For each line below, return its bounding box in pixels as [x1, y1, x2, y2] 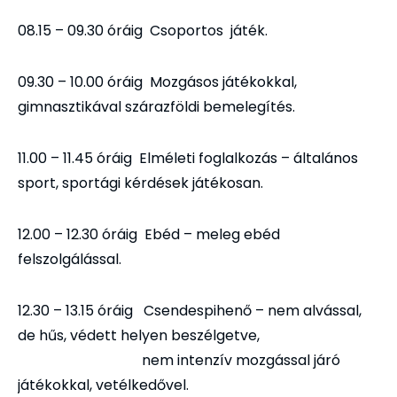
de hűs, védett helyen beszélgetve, [18, 325, 260, 346]
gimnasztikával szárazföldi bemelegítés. [18, 97, 295, 118]
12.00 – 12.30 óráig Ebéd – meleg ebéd [18, 224, 280, 245]
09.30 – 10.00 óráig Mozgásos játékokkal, [18, 72, 297, 93]
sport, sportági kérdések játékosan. [18, 173, 263, 194]
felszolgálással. [18, 249, 121, 270]
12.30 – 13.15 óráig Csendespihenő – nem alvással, [18, 300, 362, 322]
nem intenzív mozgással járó [18, 350, 340, 371]
